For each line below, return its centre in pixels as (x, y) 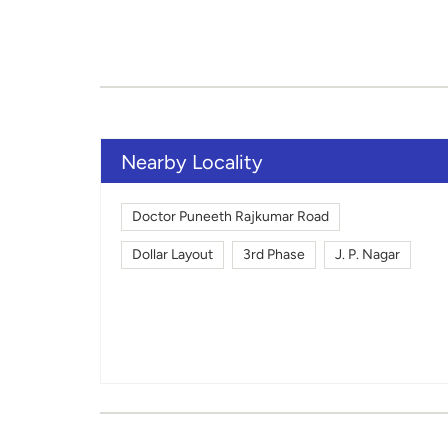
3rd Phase (273, 255)
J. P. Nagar (367, 255)
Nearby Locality (191, 161)
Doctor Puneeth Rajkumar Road (230, 217)
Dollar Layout (172, 255)
